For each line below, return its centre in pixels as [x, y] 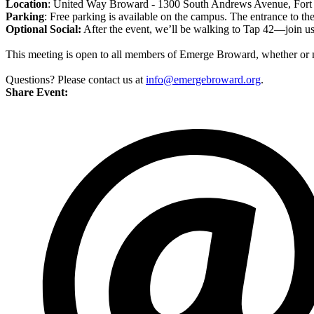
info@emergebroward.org [203, 80]
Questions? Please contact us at [76, 80]
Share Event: [37, 93]
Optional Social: [43, 29]
